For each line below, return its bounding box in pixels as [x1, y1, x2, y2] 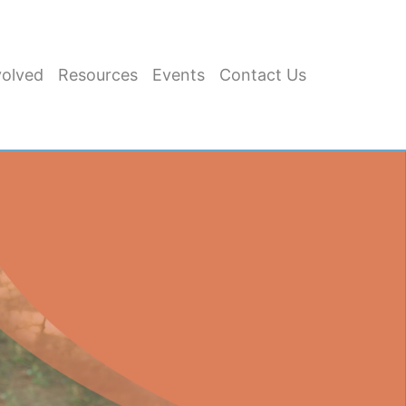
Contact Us [218, 65, 306, 84]
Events [151, 65, 205, 84]
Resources [57, 65, 138, 84]
